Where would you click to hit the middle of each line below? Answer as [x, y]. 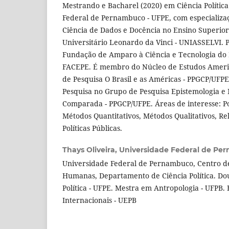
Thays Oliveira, [91, 150]
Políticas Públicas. [92, 128]
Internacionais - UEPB [99, 200]
